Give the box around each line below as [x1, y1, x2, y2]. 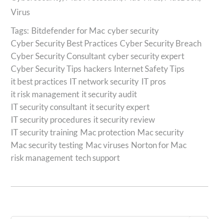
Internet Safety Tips [114, 64, 185, 74]
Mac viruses [86, 140, 129, 150]
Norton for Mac [131, 140, 187, 150]
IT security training [11, 127, 78, 137]
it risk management [11, 89, 80, 99]
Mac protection [80, 127, 135, 137]
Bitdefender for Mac [31, 25, 106, 36]
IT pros [141, 76, 166, 87]
